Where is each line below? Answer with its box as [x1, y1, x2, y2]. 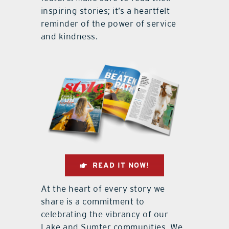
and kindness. [40, 31, 98, 42]
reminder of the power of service [40, 18, 176, 29]
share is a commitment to [40, 196, 145, 207]
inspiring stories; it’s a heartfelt [40, 6, 170, 16]
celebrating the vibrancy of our [40, 209, 169, 219]
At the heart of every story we [40, 183, 165, 194]
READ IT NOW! [92, 161, 149, 170]
